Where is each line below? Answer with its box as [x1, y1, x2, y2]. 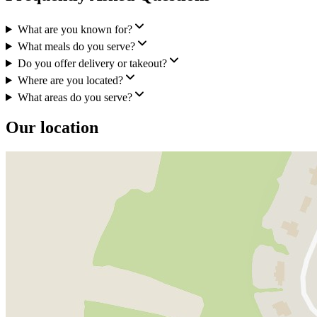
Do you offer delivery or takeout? [17, 57, 167, 69]
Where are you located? [17, 74, 123, 86]
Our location [6, 117, 98, 137]
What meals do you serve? [17, 40, 135, 52]
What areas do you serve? [17, 91, 132, 103]
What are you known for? [17, 23, 132, 35]
